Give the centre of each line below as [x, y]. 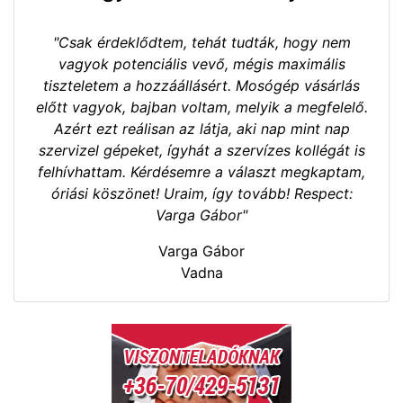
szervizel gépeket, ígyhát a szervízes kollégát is [201, 150]
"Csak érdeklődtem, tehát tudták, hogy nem [201, 42]
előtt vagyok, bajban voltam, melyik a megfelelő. [201, 107]
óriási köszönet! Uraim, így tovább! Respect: [201, 193]
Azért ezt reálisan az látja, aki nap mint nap [201, 128]
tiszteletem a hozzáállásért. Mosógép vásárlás [201, 85]
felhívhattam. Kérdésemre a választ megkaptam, [201, 171]
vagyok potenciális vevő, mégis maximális [201, 63]
